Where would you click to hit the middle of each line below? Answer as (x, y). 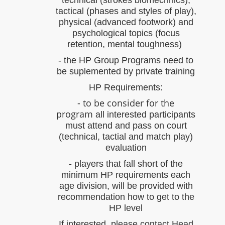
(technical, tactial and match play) (126, 137)
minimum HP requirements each (126, 175)
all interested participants (146, 115)
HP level (126, 208)
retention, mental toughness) (126, 44)
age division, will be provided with (126, 186)
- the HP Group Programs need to (126, 61)
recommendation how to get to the (126, 197)
